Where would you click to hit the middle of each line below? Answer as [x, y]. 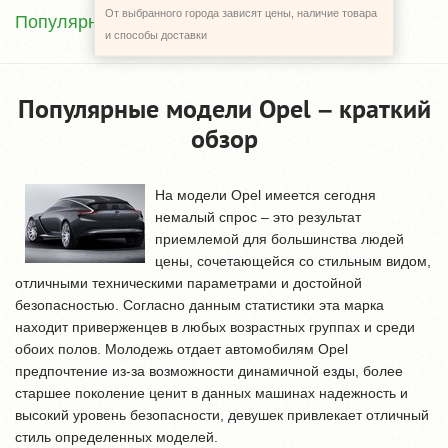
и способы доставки [155, 34]
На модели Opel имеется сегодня [265, 195]
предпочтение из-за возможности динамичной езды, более [209, 371]
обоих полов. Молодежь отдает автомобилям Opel [181, 349]
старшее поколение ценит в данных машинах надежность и [211, 393]
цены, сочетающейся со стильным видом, [293, 261]
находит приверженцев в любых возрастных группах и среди [215, 327]
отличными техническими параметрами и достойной [188, 283]
